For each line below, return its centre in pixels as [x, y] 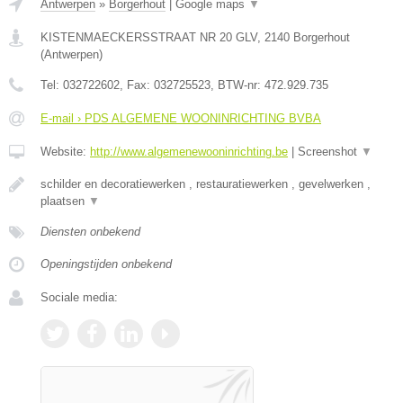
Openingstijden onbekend [106, 264]
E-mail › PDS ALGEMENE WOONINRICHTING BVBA [181, 119]
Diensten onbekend [90, 232]
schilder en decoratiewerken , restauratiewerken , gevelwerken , [206, 184]
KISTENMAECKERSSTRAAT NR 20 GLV [149, 38]
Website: [65, 152]
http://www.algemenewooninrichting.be [189, 152]
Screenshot [329, 152]
